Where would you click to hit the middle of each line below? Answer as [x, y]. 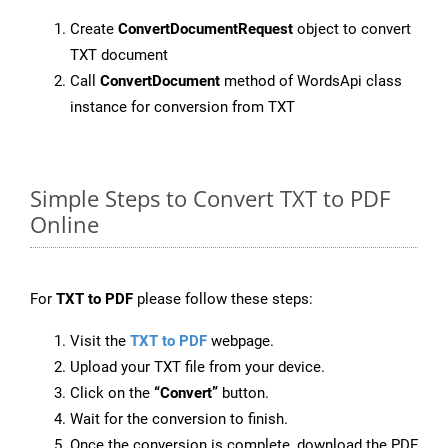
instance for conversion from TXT [182, 107]
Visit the [100, 341]
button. [243, 393]
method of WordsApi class [311, 81]
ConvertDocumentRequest [205, 29]
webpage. [240, 341]
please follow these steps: [223, 299]
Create [94, 29]
